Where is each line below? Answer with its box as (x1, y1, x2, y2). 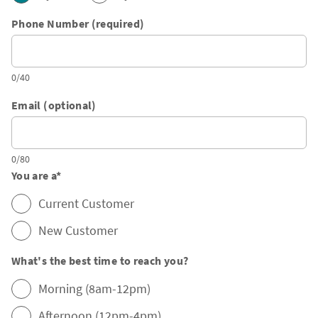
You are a (11, 168, 57, 183)
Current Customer (38, 195, 134, 212)
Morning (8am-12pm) (38, 280, 150, 297)
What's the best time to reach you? (11, 253, 189, 268)
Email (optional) (11, 98, 97, 113)
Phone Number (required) (11, 16, 145, 31)
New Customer (38, 222, 118, 239)
